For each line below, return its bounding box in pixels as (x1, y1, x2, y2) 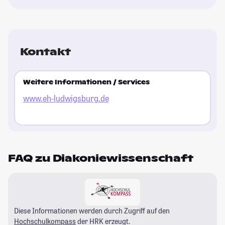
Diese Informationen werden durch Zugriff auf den (14, 205, 170, 215)
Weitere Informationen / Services (23, 78, 150, 87)
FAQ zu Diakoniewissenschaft (8, 151, 193, 165)
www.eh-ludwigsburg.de (23, 93, 109, 104)
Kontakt (20, 45, 71, 58)
